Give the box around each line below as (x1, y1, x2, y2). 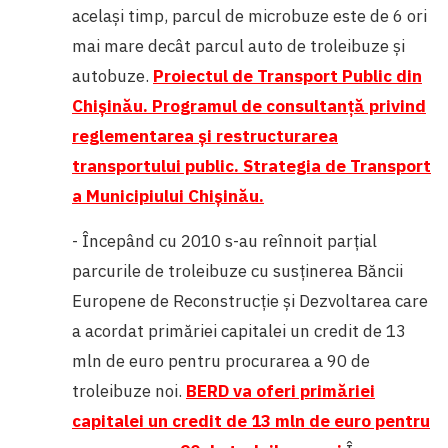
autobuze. (72, 64, 153, 87)
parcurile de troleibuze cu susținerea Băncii (72, 259, 403, 282)
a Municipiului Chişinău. (72, 184, 264, 207)
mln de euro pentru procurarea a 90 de (72, 349, 370, 372)
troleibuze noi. (72, 379, 186, 402)
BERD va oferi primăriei (186, 379, 375, 402)
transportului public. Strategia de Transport (72, 154, 431, 177)
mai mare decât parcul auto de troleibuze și (72, 34, 405, 57)
